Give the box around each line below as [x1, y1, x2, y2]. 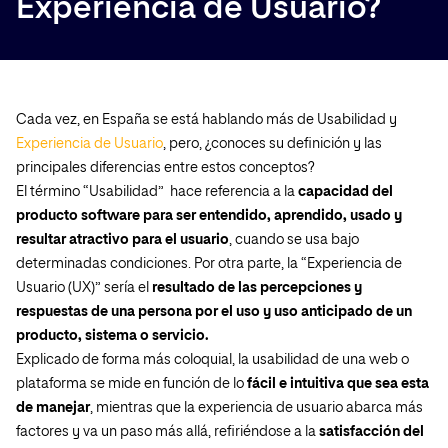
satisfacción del [319, 425, 424, 439]
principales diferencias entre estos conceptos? [16, 161, 314, 175]
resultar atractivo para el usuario [16, 233, 229, 247]
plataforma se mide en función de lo [16, 377, 247, 391]
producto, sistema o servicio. [16, 329, 209, 343]
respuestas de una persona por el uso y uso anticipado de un [16, 305, 412, 319]
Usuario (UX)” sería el [16, 281, 152, 295]
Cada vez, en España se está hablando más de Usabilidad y [16, 113, 397, 127]
